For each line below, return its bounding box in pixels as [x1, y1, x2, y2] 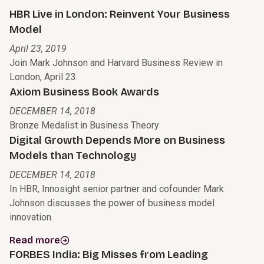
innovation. [9, 212, 53, 223]
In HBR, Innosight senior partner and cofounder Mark [9, 183, 224, 195]
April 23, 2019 [9, 43, 67, 55]
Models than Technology [9, 149, 137, 163]
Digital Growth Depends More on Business [9, 134, 225, 147]
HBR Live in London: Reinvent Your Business [9, 8, 230, 21]
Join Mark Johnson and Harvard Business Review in [9, 57, 223, 69]
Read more [9, 235, 60, 246]
